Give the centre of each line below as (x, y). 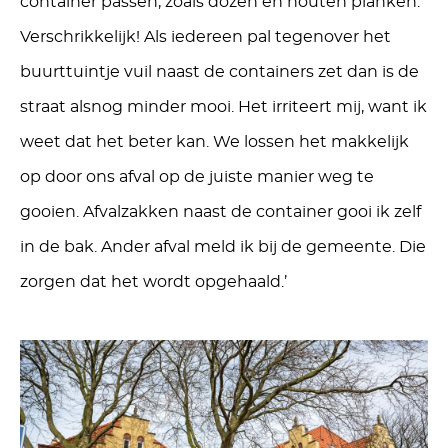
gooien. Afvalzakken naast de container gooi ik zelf (220, 212)
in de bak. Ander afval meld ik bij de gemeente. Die (223, 247)
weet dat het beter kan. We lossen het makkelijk (214, 142)
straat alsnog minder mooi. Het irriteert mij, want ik (223, 107)
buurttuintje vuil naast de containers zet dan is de (219, 72)
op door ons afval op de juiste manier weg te (197, 177)
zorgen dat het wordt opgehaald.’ (153, 282)
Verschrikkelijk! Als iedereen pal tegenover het (205, 37)
